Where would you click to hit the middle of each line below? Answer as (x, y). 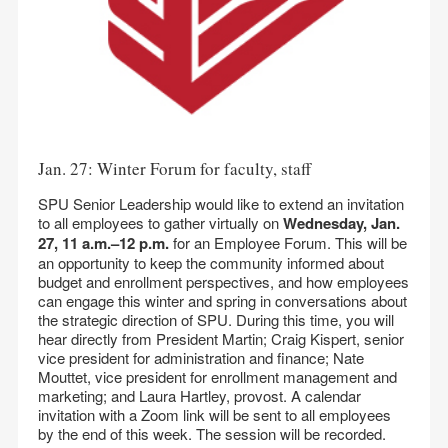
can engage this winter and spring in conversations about (222, 300)
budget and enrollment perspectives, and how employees (223, 281)
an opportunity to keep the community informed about (211, 262)
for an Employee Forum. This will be (290, 242)
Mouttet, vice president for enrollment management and (217, 376)
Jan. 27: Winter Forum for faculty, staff (174, 168)
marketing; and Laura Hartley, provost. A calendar (199, 395)
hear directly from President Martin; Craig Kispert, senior (221, 338)
